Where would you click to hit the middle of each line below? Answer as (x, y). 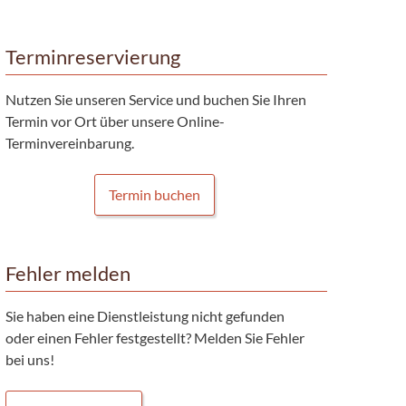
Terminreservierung (92, 57)
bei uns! (29, 359)
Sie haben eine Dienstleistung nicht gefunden (145, 315)
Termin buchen (155, 194)
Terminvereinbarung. (69, 142)
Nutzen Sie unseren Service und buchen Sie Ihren (155, 99)
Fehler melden (68, 273)
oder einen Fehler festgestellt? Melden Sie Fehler (155, 337)
